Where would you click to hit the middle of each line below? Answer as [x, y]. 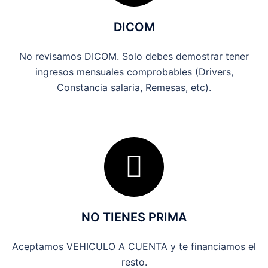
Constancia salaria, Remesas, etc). [134, 87]
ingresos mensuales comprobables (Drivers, [134, 72]
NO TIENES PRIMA [134, 217]
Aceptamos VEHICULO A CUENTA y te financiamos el [134, 246]
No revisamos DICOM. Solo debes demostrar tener [134, 56]
